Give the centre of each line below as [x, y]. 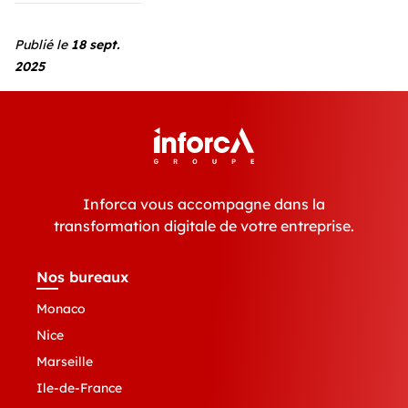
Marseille [65, 362]
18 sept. [95, 45]
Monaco [61, 309]
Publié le [43, 45]
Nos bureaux [82, 277]
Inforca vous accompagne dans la [204, 204]
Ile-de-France [79, 388]
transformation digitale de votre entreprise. [204, 226]
